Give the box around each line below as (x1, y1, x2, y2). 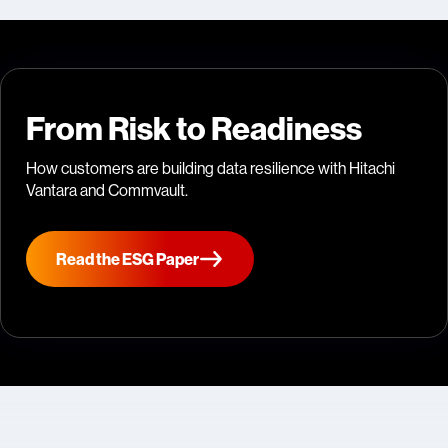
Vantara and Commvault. (26, 180, 188, 201)
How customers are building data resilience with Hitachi (26, 158, 395, 179)
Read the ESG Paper (56, 249, 199, 270)
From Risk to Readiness (26, 108, 362, 149)
